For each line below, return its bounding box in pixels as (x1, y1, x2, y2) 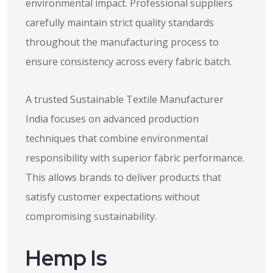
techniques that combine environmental (26, 132, 208, 145)
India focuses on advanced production (26, 112, 199, 126)
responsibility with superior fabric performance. (26, 151, 244, 165)
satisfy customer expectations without (26, 190, 200, 204)
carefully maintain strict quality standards (26, 16, 214, 29)
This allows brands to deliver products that (26, 171, 221, 184)
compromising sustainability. (26, 210, 157, 223)
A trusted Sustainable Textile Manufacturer (26, 93, 224, 106)
